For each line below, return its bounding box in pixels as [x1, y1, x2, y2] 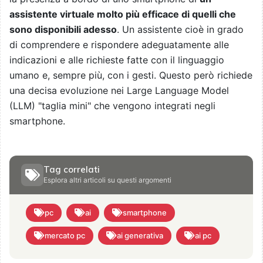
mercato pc [45, 230, 85, 240]
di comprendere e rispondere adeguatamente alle [9, 38, 229, 50]
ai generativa [117, 230, 163, 240]
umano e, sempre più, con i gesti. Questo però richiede [9, 69, 252, 81]
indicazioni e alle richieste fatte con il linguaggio [9, 53, 224, 66]
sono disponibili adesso [9, 23, 117, 35]
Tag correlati [43, 163, 100, 175]
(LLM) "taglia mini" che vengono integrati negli [9, 99, 215, 112]
